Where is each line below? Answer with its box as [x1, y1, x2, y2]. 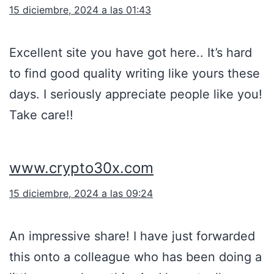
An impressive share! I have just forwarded [9, 229, 255, 244]
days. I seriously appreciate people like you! [9, 87, 262, 102]
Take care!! [9, 108, 73, 123]
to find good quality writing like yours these [9, 66, 260, 81]
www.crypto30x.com [9, 159, 154, 177]
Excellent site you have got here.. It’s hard [9, 45, 252, 61]
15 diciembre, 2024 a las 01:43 [9, 4, 151, 17]
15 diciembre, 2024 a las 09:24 [9, 187, 153, 200]
